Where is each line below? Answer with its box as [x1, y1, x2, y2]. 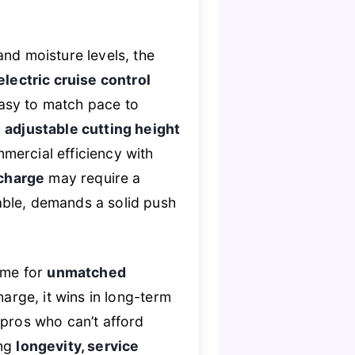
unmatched [47, 264, 126, 281]
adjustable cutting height [5, 120, 181, 137]
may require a [44, 169, 141, 186]
